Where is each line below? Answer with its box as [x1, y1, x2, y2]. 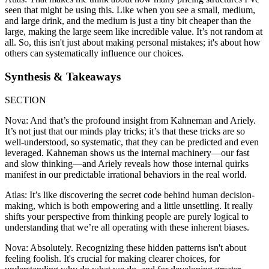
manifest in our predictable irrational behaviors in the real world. [5, 169, 247, 180]
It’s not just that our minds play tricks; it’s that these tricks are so [5, 125, 245, 136]
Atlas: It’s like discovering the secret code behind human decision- [5, 189, 255, 200]
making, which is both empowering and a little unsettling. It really [5, 200, 253, 211]
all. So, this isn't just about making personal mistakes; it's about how [5, 37, 261, 48]
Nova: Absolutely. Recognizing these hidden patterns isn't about [5, 242, 246, 253]
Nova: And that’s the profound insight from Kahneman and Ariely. [5, 115, 256, 125]
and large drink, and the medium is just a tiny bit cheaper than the [5, 16, 251, 26]
